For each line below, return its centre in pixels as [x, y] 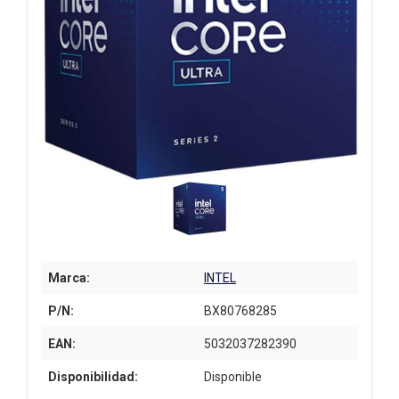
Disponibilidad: [93, 376]
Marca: [69, 277]
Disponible [233, 376]
